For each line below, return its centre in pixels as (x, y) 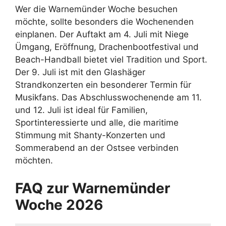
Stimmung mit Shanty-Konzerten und (90, 135)
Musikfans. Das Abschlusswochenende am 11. (108, 98)
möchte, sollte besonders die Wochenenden (104, 22)
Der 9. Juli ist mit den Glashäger (80, 72)
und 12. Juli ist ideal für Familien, (81, 110)
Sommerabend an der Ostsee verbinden (97, 148)
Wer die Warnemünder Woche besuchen (96, 9)
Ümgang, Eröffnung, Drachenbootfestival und (107, 47)
